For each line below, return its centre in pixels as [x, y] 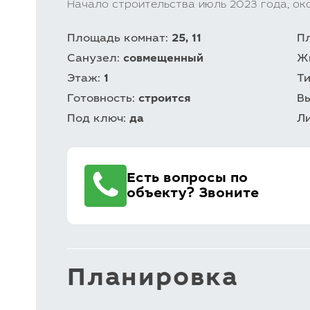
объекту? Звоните [193, 193]
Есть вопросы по [187, 178]
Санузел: [95, 59]
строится [165, 99]
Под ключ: [98, 119]
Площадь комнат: [119, 39]
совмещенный [163, 59]
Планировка [153, 280]
